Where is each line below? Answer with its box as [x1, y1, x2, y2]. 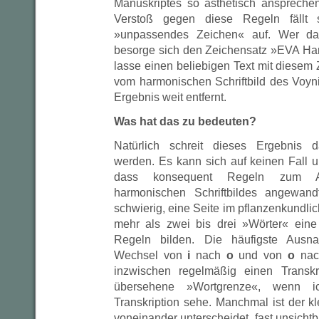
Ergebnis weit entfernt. [114, 91, 226, 103]
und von [233, 249, 288, 261]
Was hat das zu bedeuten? [114, 115, 256, 127]
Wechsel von [114, 249, 188, 261]
